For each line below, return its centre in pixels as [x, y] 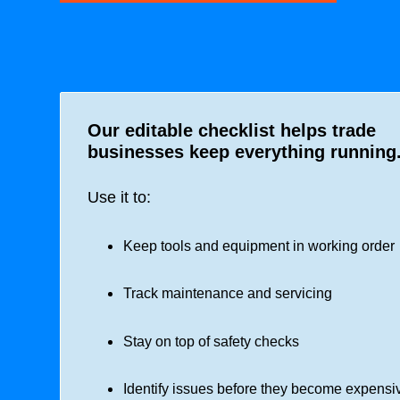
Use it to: [119, 197]
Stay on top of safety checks [211, 341]
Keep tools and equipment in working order [259, 246]
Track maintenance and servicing [228, 294]
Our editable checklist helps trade [232, 131]
